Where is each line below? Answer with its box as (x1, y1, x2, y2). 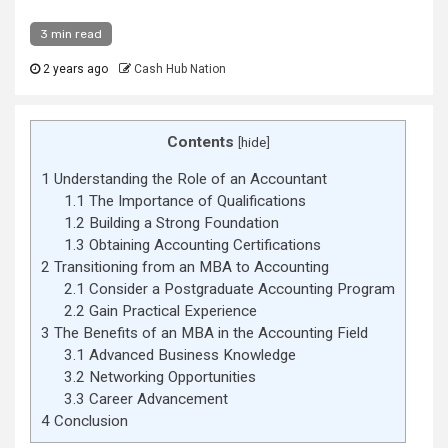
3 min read (40, 27, 102, 41)
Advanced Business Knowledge (84, 346, 296, 365)
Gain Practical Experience (84, 302, 257, 321)
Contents (166, 133, 234, 151)
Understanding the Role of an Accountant (50, 170, 327, 189)
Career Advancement (84, 390, 228, 409)
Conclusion (50, 412, 128, 431)
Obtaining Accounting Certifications (84, 236, 321, 255)
